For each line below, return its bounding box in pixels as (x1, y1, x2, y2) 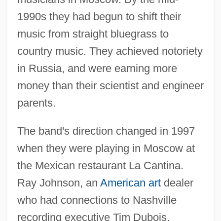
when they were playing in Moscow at (17, 142, 195, 154)
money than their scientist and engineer (17, 79, 204, 92)
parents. (17, 96, 56, 109)
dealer (160, 176, 193, 189)
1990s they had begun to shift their (17, 10, 181, 23)
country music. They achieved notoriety (17, 44, 203, 57)
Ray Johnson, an (17, 176, 100, 189)
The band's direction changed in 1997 (17, 124, 195, 137)
